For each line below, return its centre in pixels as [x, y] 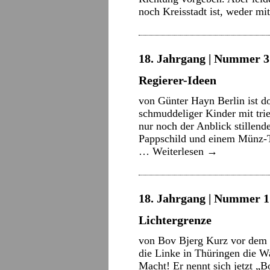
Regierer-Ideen [177, 80]
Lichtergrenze [175, 220]
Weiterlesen [180, 151]
